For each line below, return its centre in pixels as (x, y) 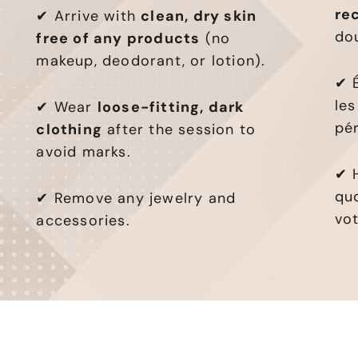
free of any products (118, 38)
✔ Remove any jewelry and (136, 198)
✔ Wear (67, 107)
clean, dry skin (199, 16)
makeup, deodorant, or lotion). (151, 60)
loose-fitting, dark (171, 107)
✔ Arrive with (89, 16)
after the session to (179, 129)
